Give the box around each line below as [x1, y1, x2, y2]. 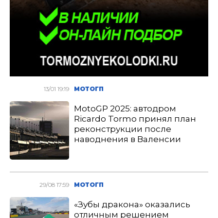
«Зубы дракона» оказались [74, 200, 191, 209]
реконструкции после [74, 124, 172, 134]
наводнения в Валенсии [74, 134, 182, 144]
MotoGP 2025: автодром [74, 104, 177, 113]
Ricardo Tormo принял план [74, 114, 197, 124]
